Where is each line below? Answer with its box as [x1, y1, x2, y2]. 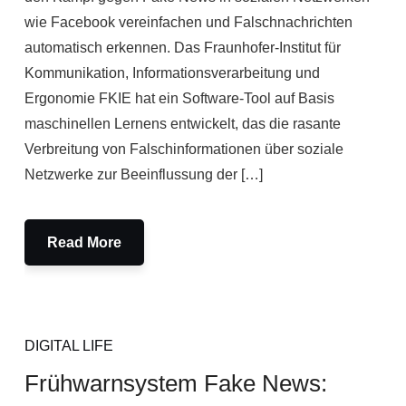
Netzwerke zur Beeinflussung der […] [24, 167, 263, 182]
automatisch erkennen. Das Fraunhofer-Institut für [24, 40, 341, 55]
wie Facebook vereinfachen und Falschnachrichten [24, 14, 353, 30]
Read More [46, 235, 121, 250]
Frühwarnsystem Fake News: [24, 370, 327, 397]
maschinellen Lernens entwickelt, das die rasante [24, 116, 341, 131]
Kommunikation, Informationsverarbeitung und [24, 65, 320, 81]
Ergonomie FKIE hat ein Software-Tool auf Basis [24, 91, 334, 106]
